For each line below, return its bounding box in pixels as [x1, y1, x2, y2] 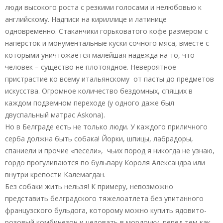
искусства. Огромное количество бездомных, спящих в [5, 86, 193, 96]
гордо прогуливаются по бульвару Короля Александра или [5, 157, 205, 167]
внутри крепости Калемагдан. [5, 169, 106, 179]
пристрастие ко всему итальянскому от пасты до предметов [5, 74, 214, 84]
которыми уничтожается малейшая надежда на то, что [5, 50, 195, 60]
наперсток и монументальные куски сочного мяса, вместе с [5, 38, 209, 48]
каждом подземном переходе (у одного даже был [5, 98, 174, 108]
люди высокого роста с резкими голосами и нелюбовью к [5, 2, 202, 12]
